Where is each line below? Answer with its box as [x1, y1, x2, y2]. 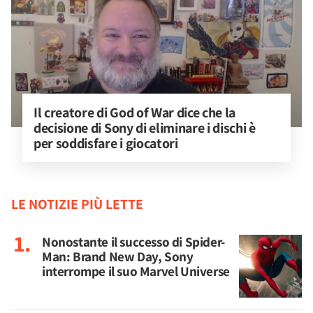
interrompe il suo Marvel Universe [42, 262, 230, 280]
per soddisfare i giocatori [34, 134, 178, 152]
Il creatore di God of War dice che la [34, 103, 238, 122]
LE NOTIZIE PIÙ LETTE [11, 195, 143, 213]
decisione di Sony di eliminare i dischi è [34, 119, 259, 137]
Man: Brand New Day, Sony [42, 247, 194, 265]
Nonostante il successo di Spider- [42, 233, 225, 251]
